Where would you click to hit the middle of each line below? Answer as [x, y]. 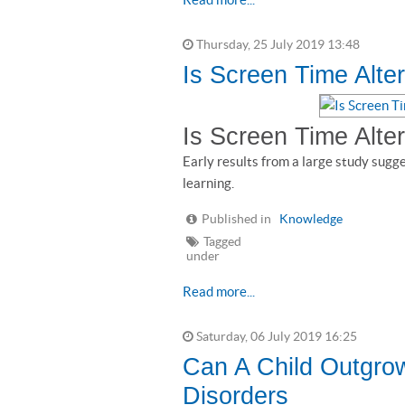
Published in [236, 219]
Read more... [219, 292]
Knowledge [311, 219]
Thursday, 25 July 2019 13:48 [277, 45]
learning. [208, 183]
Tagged [222, 242]
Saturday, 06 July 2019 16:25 [275, 337]
